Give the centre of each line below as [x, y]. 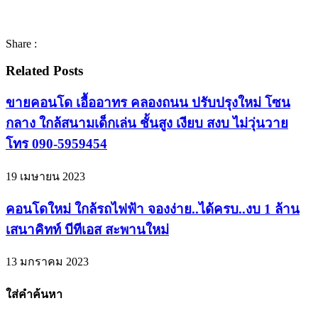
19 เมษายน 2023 [45, 176]
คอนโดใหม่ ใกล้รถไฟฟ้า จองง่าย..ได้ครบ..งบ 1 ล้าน [153, 209]
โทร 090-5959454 [56, 144]
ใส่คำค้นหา [34, 295]
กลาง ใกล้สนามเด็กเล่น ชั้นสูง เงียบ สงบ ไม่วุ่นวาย [147, 124]
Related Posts [44, 71]
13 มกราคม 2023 [47, 262]
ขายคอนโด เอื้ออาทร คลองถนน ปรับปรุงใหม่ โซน [148, 103]
